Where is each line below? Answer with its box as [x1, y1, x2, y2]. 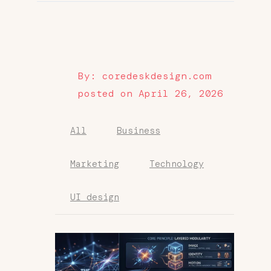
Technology [149, 157, 204, 170]
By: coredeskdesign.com [78, 69, 211, 82]
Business [117, 124, 160, 137]
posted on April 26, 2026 [78, 87, 223, 100]
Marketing [70, 157, 119, 170]
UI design [70, 191, 119, 203]
